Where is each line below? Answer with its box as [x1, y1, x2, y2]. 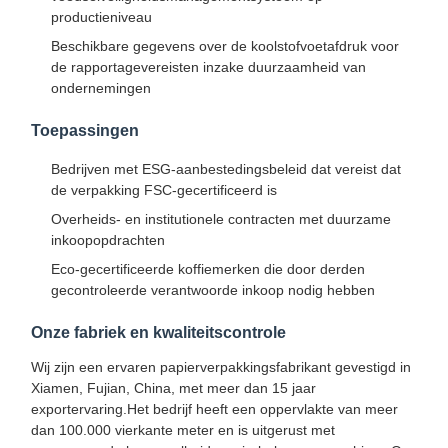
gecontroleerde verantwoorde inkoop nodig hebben [50, 281, 375, 298]
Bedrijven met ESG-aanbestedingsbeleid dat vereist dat [50, 160, 401, 177]
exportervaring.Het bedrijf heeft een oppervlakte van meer [30, 400, 398, 417]
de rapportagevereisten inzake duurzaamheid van [50, 58, 366, 75]
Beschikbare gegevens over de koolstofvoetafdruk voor [50, 37, 399, 54]
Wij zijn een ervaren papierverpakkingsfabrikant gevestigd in [30, 358, 411, 375]
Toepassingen [30, 121, 139, 139]
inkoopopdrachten [50, 231, 165, 248]
